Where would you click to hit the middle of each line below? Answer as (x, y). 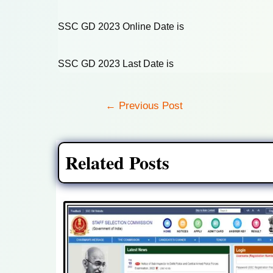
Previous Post (149, 105)
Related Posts (117, 162)
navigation (111, 119)
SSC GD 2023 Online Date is (121, 26)
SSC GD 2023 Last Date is (116, 63)
